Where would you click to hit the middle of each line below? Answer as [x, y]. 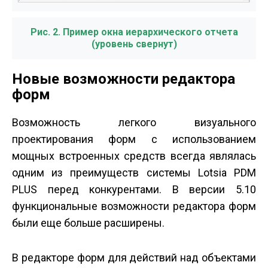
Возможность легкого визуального [134, 123]
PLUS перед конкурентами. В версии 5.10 [134, 190]
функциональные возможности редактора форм [134, 206]
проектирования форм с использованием [134, 139]
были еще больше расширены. [88, 223]
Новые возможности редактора [124, 79]
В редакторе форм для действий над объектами [134, 258]
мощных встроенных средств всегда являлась [134, 156]
